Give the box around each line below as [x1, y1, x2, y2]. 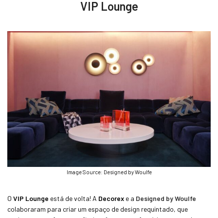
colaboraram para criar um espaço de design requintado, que [7, 204, 188, 213]
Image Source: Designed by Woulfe [66, 168, 152, 175]
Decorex [98, 194, 124, 202]
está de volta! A [49, 194, 98, 202]
